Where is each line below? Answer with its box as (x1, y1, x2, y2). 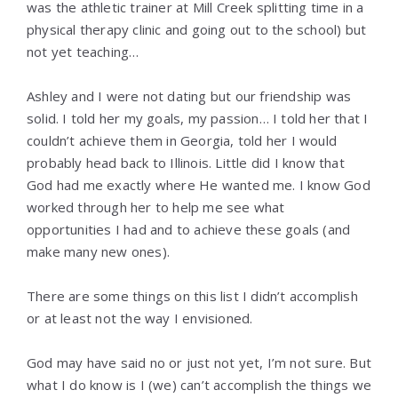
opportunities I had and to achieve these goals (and (27, 220, 351, 238)
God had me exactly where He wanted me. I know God (27, 176, 370, 194)
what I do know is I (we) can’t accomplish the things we (27, 376, 372, 394)
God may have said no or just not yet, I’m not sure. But (27, 354, 372, 371)
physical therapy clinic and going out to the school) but (27, 20, 367, 38)
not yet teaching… (27, 43, 139, 60)
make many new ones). (27, 243, 170, 260)
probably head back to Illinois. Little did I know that (27, 154, 345, 171)
